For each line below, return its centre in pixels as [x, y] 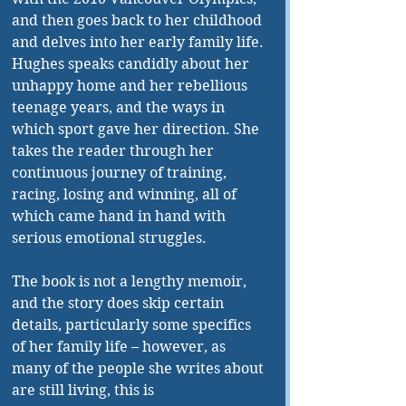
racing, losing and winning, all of [126, 195]
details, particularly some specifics [133, 325]
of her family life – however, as [121, 347]
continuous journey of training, [121, 173]
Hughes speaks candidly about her [132, 64]
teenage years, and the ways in [120, 108]
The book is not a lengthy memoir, [131, 282]
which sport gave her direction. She [137, 130]
